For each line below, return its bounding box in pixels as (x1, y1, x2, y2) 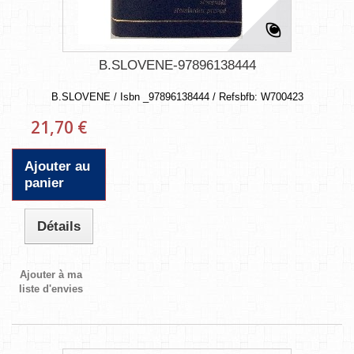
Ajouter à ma (20, 268, 83, 281)
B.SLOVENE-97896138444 (98, 57, 256, 73)
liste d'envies (19, 282, 84, 295)
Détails (37, 218, 81, 234)
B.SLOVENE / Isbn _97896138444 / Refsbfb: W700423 (51, 90, 303, 103)
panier (24, 175, 64, 190)
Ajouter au (24, 158, 90, 174)
